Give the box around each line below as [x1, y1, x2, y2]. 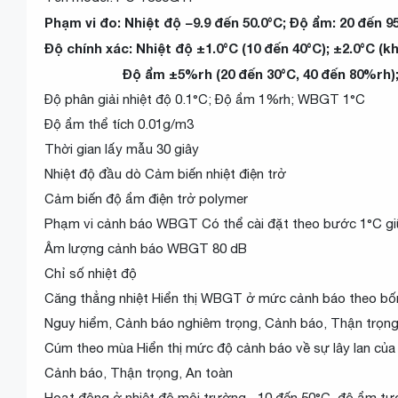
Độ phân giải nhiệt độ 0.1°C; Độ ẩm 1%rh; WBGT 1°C [44, 92, 365, 107]
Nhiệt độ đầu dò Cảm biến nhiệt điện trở [44, 166, 286, 181]
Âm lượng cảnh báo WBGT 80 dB [44, 241, 247, 256]
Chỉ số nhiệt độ [44, 266, 137, 281]
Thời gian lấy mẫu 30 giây [44, 141, 199, 156]
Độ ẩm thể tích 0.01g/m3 [44, 116, 194, 131]
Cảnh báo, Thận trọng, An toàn [44, 365, 233, 380]
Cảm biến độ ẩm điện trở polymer [44, 191, 248, 206]
